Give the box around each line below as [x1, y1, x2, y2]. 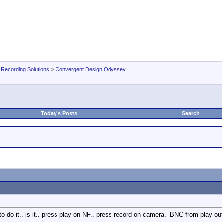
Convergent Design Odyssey [55, 66, 126, 72]
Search [182, 111, 200, 116]
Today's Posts [41, 111, 77, 116]
